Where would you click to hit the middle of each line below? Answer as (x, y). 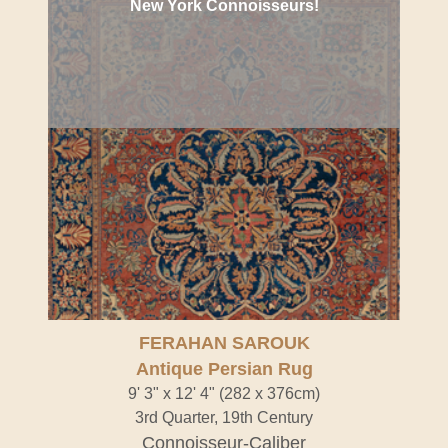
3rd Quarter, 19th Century (224, 417)
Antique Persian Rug (224, 369)
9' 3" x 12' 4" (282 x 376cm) (224, 393)
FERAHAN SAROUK (224, 343)
